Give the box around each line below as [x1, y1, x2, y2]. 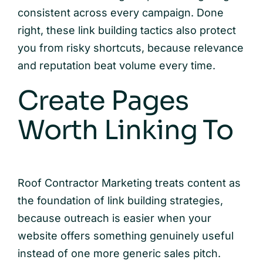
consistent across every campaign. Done [17, 6, 224, 19]
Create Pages [17, 84, 189, 118]
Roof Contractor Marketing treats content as [17, 176, 241, 189]
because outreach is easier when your [17, 211, 211, 224]
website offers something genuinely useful [17, 229, 234, 242]
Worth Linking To [17, 113, 234, 147]
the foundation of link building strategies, [17, 194, 223, 207]
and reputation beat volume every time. [17, 59, 215, 72]
